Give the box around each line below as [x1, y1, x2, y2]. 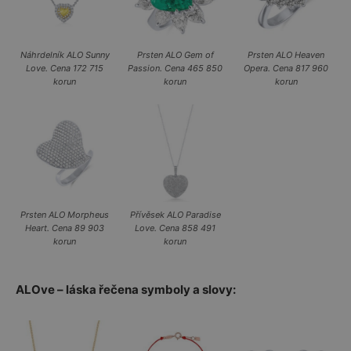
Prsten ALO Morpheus [20, 208, 110, 220]
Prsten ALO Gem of [136, 49, 214, 61]
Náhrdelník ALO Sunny [20, 49, 110, 61]
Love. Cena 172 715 [26, 63, 104, 74]
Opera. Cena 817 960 [244, 63, 329, 74]
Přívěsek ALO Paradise [129, 208, 221, 220]
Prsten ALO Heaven [248, 49, 325, 61]
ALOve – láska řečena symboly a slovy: [16, 281, 236, 297]
